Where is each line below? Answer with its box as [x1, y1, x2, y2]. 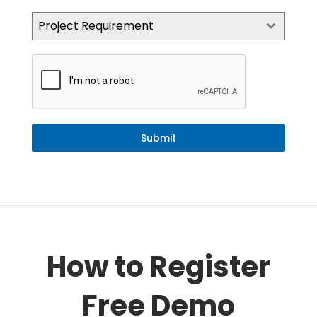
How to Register [47, 247, 270, 287]
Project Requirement [38, 18, 154, 35]
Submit [141, 131, 176, 146]
